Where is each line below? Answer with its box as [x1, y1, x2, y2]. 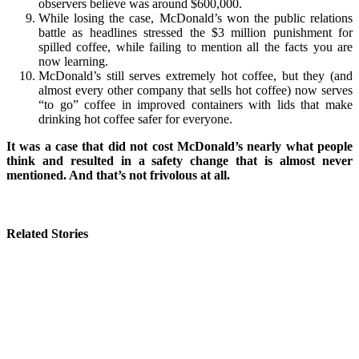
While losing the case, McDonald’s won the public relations [38, 11, 353, 26]
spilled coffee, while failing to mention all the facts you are [38, 40, 353, 54]
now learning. [38, 54, 108, 69]
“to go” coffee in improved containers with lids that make [38, 98, 353, 112]
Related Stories [6, 227, 88, 241]
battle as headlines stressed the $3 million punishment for [38, 26, 353, 40]
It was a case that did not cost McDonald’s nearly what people [6, 139, 353, 154]
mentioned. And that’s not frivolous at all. [6, 168, 230, 183]
